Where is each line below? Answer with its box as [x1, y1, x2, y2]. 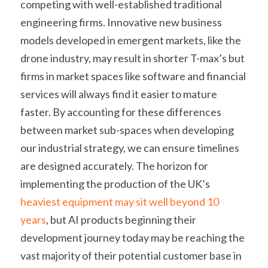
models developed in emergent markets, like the [20, 33, 241, 47]
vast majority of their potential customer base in [20, 248, 242, 262]
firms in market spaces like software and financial [20, 69, 246, 83]
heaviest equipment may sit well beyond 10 [20, 194, 219, 208]
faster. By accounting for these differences [20, 105, 221, 118]
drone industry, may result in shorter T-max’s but [20, 51, 245, 65]
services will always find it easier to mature [20, 87, 217, 100]
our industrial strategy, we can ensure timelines [20, 141, 239, 154]
